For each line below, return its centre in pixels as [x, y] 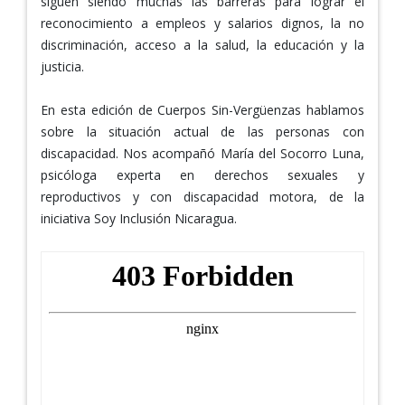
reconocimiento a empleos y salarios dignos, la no [202, 23]
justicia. [62, 66]
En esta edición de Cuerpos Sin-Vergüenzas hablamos [202, 109]
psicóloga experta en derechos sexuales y [202, 174]
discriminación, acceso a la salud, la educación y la [202, 44]
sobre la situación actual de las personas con [202, 131]
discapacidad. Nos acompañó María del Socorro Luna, [202, 153]
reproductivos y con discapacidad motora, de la [202, 196]
